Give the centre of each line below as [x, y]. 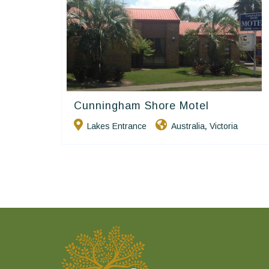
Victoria [224, 126]
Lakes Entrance [117, 126]
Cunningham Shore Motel [141, 105]
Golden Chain [230, 105]
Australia [188, 126]
